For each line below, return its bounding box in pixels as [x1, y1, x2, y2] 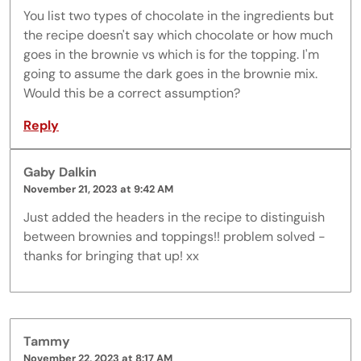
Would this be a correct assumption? [23, 84, 240, 102]
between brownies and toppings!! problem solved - [23, 227, 326, 245]
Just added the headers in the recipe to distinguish [23, 208, 325, 226]
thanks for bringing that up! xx [23, 247, 199, 264]
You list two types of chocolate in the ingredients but [23, 6, 334, 24]
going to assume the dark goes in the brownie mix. [23, 64, 317, 82]
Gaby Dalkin [23, 163, 97, 180]
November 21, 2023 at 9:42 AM [23, 181, 173, 196]
